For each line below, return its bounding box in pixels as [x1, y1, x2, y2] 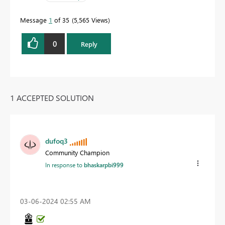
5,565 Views [74, 16, 108, 25]
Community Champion [45, 148, 109, 157]
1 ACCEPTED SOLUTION [10, 92, 94, 103]
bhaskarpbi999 [84, 161, 124, 169]
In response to [45, 161, 84, 169]
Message [20, 16, 49, 25]
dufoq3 [45, 136, 68, 146]
